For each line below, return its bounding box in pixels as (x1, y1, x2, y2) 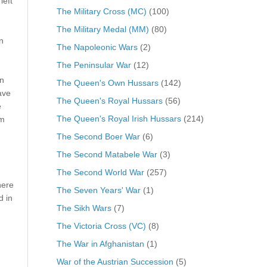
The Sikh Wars (56, 203, 111, 213)
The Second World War (56, 167, 144, 177)
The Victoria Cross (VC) (56, 221, 146, 231)
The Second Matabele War (56, 149, 157, 159)
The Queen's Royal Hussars (56, 95, 163, 105)
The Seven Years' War (56, 185, 141, 195)
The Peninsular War (56, 60, 131, 70)
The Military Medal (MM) (56, 24, 149, 34)
